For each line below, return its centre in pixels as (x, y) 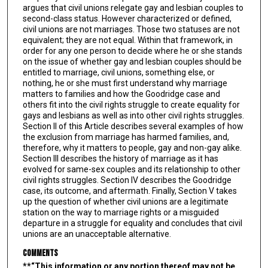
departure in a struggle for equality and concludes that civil (132, 223)
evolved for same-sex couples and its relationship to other (131, 170)
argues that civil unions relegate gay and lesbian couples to (133, 8)
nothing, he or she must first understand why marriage (125, 83)
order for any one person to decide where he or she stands (132, 51)
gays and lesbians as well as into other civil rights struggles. (133, 116)
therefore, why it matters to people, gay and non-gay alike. (132, 148)
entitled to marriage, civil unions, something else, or (118, 73)
